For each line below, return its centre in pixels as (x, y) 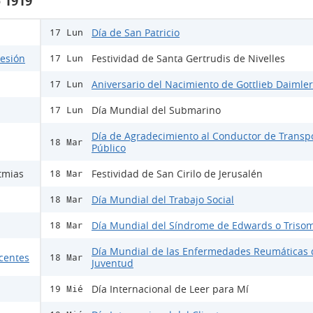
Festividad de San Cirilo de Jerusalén (177, 174)
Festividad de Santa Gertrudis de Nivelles (188, 58)
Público (109, 148)
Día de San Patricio (136, 32)
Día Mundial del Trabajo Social (163, 199)
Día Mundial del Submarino (156, 110)
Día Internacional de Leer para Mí (170, 289)
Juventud (112, 263)
